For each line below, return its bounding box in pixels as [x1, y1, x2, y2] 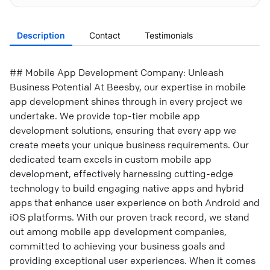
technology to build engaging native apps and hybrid [10, 182, 244, 194]
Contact [89, 30, 121, 40]
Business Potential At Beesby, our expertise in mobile [10, 81, 246, 93]
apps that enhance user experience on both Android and [10, 196, 260, 209]
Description [17, 30, 65, 40]
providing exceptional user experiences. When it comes [10, 254, 256, 266]
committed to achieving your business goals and [10, 240, 225, 252]
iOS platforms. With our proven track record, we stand [10, 211, 250, 223]
